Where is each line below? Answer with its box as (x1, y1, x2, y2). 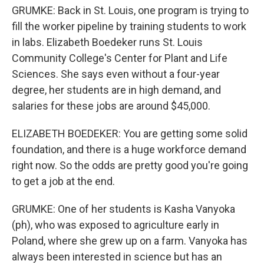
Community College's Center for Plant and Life (12, 52, 227, 64)
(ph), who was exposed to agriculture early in (12, 219, 219, 231)
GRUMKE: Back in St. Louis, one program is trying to (12, 4, 249, 16)
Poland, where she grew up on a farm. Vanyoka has (12, 235, 247, 247)
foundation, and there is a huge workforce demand (12, 143, 246, 156)
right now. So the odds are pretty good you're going (12, 159, 248, 171)
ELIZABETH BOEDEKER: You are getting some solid (12, 127, 247, 140)
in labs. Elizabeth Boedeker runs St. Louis (12, 36, 203, 48)
